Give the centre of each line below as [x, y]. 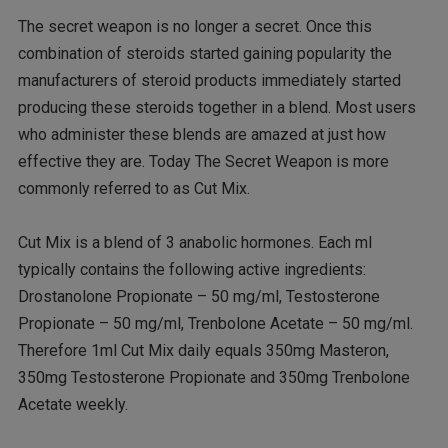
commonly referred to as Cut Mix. [133, 189]
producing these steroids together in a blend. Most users [216, 108]
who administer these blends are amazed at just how [201, 135]
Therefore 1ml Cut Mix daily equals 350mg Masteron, [203, 351]
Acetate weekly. [72, 405]
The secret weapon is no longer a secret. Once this [194, 27]
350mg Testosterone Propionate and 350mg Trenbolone [213, 378]
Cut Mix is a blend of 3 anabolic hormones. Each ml [194, 243]
